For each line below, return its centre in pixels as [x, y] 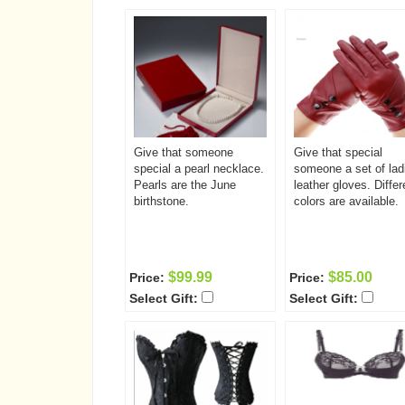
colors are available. [346, 201]
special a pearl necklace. [199, 169]
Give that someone [184, 152]
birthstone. [161, 201]
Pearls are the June [185, 185]
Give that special [338, 152]
